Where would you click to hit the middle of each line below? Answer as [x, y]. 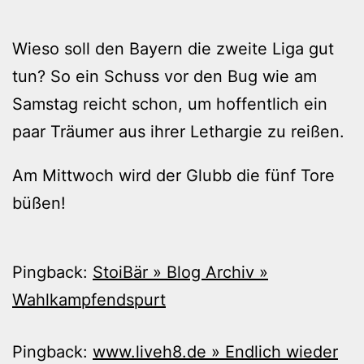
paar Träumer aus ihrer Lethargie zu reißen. [178, 132]
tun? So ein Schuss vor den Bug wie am [165, 77]
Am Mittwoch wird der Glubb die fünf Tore [173, 176]
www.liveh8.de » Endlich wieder [215, 352]
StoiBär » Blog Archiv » [180, 273]
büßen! [39, 204]
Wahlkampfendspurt [89, 300]
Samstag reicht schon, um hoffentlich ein [170, 104]
